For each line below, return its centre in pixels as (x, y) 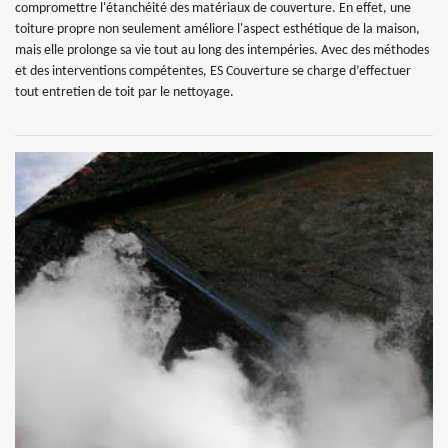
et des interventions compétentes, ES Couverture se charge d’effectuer (213, 71)
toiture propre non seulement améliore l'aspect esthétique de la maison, (217, 29)
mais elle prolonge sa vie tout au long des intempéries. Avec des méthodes (222, 50)
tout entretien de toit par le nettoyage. (124, 92)
